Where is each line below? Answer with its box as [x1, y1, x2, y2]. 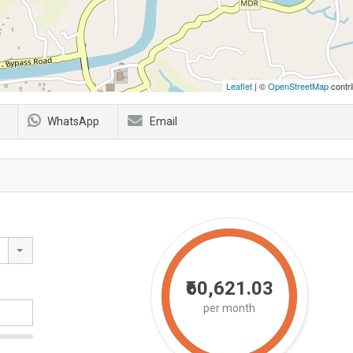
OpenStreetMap [268, 79, 329, 92]
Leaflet [226, 79, 252, 92]
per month [203, 301, 255, 314]
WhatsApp [47, 114, 99, 128]
